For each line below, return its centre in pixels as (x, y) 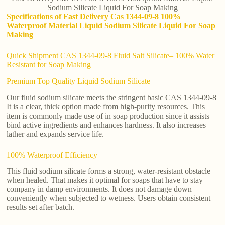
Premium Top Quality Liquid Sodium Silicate (79, 81)
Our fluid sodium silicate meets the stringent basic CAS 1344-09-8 (112, 97)
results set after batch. (41, 207)
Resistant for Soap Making (49, 64)
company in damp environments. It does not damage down (99, 189)
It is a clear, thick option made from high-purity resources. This (106, 106)
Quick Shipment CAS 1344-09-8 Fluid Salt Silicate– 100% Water (111, 55)
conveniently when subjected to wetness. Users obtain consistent (109, 198)
